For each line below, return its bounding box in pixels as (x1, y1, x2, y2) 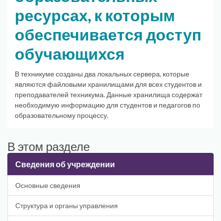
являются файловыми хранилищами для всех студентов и (15, 80, 202, 89)
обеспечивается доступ (15, 25, 201, 44)
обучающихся (15, 44, 125, 63)
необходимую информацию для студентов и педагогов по (15, 101, 200, 110)
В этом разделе (7, 139, 90, 154)
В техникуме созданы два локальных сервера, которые (15, 70, 189, 78)
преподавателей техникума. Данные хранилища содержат (15, 90, 202, 99)
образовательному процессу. (15, 111, 109, 120)
